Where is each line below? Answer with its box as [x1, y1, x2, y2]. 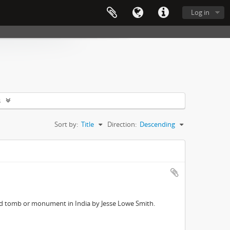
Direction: [107, 120, 137, 129]
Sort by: [54, 120, 78, 129]
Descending [140, 120, 175, 129]
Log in [191, 8, 209, 17]
